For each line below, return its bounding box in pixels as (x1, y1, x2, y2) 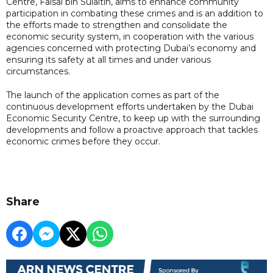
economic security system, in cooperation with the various (6, 30, 253, 42)
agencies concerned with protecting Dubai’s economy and (6, 42, 256, 54)
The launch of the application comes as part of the (6, 89, 219, 101)
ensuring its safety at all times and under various (6, 54, 211, 65)
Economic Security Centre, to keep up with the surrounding (6, 112, 260, 124)
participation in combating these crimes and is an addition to (6, 7, 263, 19)
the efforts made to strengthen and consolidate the (6, 19, 227, 30)
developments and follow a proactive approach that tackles (6, 124, 258, 135)
